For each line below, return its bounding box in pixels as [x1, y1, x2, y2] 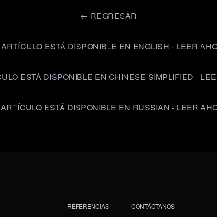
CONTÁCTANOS [131, 202, 175, 210]
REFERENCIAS [67, 202, 109, 210]
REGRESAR [90, 10, 137, 21]
